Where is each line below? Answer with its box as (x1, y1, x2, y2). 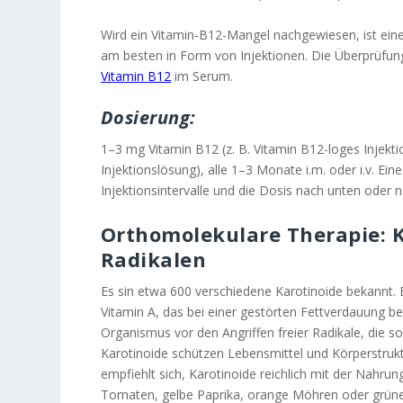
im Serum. (170, 67, 233, 85)
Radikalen (100, 245, 207, 273)
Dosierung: (100, 105, 196, 130)
